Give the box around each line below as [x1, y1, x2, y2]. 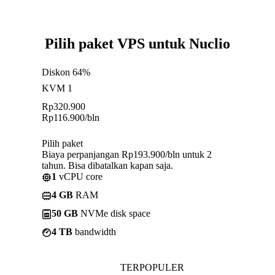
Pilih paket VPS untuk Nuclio [45, 35, 230, 52]
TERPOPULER [120, 261, 184, 273]
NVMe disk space [78, 207, 150, 219]
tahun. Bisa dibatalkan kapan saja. [42, 160, 173, 171]
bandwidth [72, 226, 116, 237]
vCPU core [56, 171, 103, 182]
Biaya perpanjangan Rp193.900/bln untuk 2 [42, 149, 212, 160]
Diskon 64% [42, 66, 90, 77]
